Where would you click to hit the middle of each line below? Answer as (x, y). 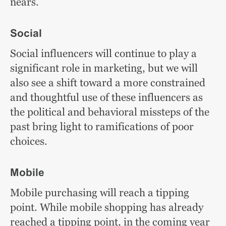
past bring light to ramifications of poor (102, 126)
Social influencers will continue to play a (103, 53)
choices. (33, 141)
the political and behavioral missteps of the (110, 112)
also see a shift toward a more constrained (108, 82)
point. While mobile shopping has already (107, 207)
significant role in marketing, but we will (104, 68)
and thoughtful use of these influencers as (106, 97)
